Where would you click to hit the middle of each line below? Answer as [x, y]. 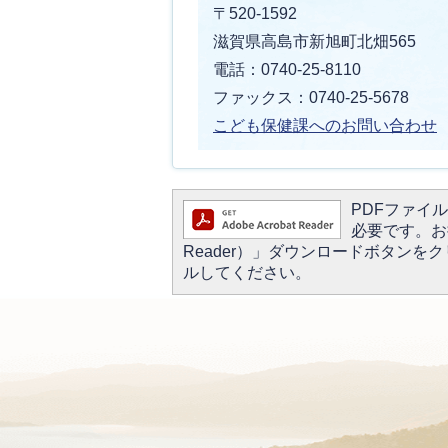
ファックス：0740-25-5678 [311, 98]
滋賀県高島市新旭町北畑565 [314, 42]
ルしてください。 [247, 273]
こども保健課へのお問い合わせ [325, 126]
